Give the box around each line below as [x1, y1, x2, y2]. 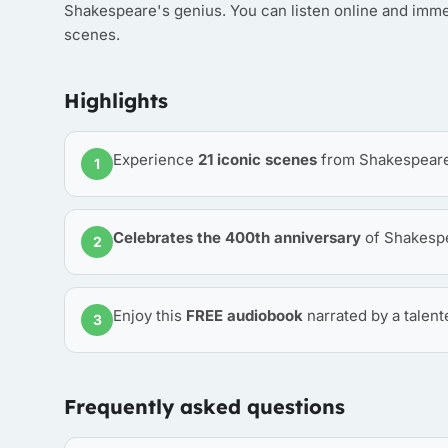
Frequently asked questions [64, 394, 345, 419]
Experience [113, 150, 198, 169]
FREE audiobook [186, 306, 303, 325]
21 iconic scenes [198, 150, 317, 169]
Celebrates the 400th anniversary [113, 228, 361, 247]
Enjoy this [113, 306, 186, 325]
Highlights [64, 88, 168, 113]
